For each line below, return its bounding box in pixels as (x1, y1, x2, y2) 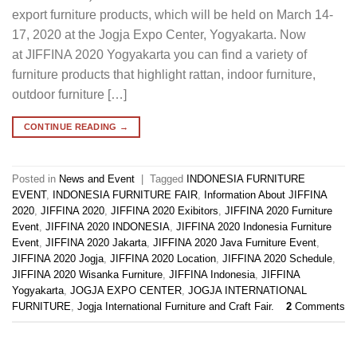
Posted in (12, 173, 59, 186)
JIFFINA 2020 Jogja (12, 253, 104, 265)
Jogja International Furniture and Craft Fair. (77, 300, 274, 313)
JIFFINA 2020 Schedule (222, 253, 332, 265)
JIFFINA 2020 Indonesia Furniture (176, 221, 331, 233)
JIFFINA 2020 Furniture (225, 205, 332, 218)
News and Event (59, 173, 135, 186)
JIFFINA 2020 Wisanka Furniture (12, 269, 163, 281)
